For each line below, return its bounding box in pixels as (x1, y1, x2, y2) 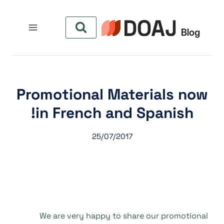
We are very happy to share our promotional (39, 210, 208, 221)
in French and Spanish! (35, 103, 193, 122)
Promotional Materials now (16, 84, 208, 104)
